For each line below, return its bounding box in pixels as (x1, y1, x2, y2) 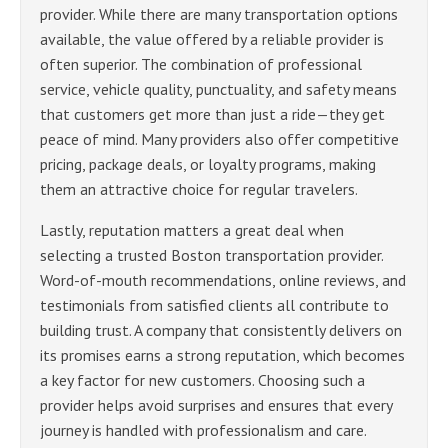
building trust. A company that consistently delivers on (40, 319, 402, 340)
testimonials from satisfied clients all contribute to (40, 294, 389, 315)
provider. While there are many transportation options (40, 3, 398, 24)
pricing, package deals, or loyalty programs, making (40, 153, 376, 174)
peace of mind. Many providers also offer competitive (40, 128, 399, 149)
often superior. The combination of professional (40, 53, 362, 74)
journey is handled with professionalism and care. (40, 419, 367, 440)
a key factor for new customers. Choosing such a (40, 369, 365, 390)
